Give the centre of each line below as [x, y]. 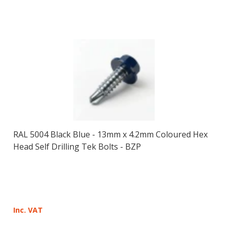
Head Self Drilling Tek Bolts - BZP [77, 146]
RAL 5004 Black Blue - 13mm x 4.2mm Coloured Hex [110, 134]
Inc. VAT [28, 210]
